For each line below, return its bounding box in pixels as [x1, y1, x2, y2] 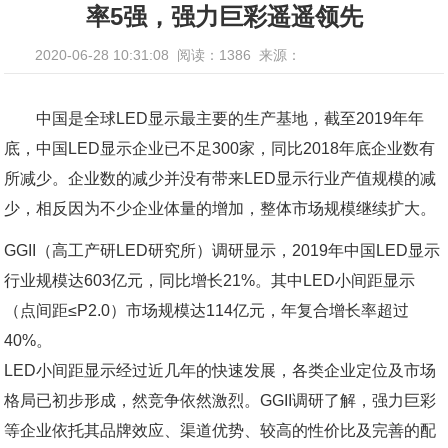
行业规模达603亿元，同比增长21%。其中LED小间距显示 [4, 272, 416, 289]
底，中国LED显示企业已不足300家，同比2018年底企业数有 [4, 140, 436, 157]
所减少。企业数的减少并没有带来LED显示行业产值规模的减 [4, 170, 437, 187]
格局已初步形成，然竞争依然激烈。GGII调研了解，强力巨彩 [4, 392, 437, 409]
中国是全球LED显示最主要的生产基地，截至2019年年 [36, 110, 425, 127]
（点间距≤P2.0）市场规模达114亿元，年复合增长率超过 [4, 302, 410, 319]
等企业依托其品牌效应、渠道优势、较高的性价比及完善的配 [4, 422, 437, 439]
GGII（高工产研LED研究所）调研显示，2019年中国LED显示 [4, 242, 441, 259]
